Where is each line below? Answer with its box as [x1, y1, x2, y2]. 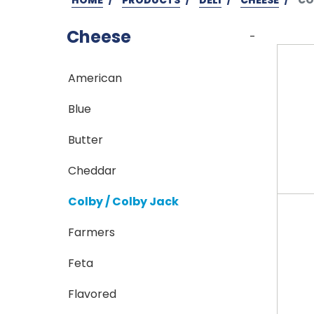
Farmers [68, 224, 116, 240]
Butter [68, 131, 104, 148]
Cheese [67, 25, 131, 48]
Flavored [68, 285, 117, 302]
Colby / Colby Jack [68, 193, 179, 210]
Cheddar [68, 162, 117, 179]
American [68, 69, 123, 86]
